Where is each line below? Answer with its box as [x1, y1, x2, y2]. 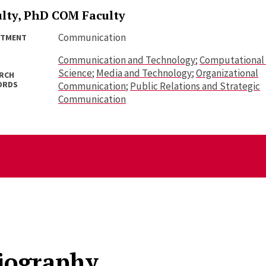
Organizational [196, 66, 258, 80]
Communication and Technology [58, 53, 195, 66]
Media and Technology [96, 66, 192, 80]
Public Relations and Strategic [130, 80, 260, 93]
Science [58, 66, 92, 80]
